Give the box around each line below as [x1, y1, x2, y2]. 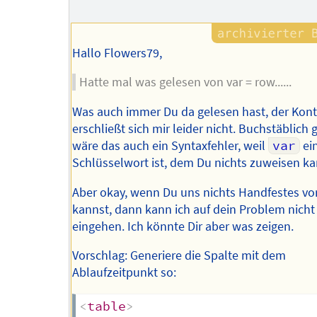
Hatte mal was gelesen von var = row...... [79, 74, 292, 91]
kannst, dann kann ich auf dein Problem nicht [72, 201, 316, 217]
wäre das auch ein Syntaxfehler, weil [72, 138, 269, 154]
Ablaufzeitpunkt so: [72, 265, 177, 281]
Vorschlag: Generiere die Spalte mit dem [72, 248, 287, 264]
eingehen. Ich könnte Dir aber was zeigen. [72, 218, 294, 234]
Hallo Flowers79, [72, 45, 163, 61]
